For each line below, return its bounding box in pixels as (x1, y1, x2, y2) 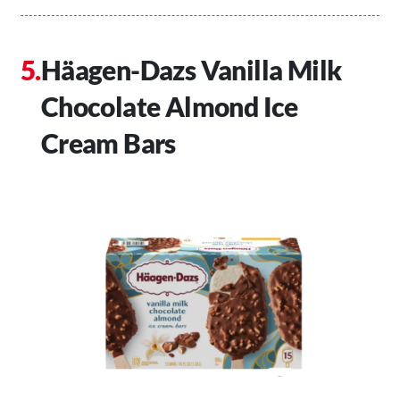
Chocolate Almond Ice (40, 89, 298, 122)
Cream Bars (40, 126, 176, 159)
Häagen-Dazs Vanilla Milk (40, 53, 342, 86)
